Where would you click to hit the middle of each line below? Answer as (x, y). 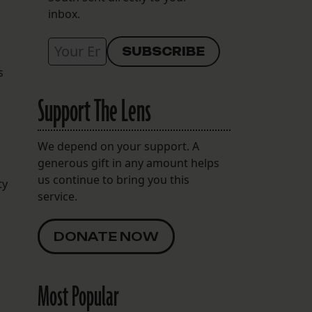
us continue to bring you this (113, 180)
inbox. (64, 14)
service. (57, 197)
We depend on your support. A (118, 147)
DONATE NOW (106, 237)
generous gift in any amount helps (128, 163)
